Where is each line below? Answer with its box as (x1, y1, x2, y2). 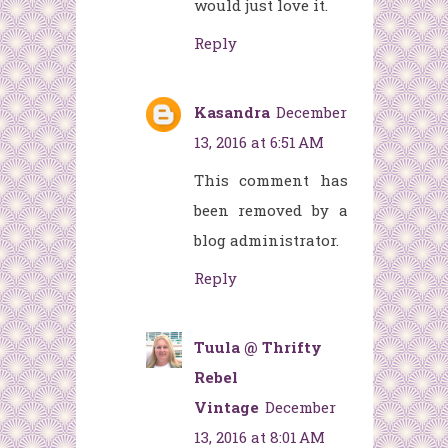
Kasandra (193, 102, 270, 123)
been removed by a (193, 200, 348, 221)
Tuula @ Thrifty (193, 337, 322, 358)
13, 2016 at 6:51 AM (193, 132, 324, 153)
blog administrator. (193, 230, 339, 251)
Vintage (193, 397, 259, 418)
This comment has (193, 170, 348, 191)
